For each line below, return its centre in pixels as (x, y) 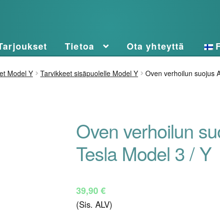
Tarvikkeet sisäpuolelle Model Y (89, 73)
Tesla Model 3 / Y (143, 153)
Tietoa (80, 46)
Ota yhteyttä (155, 46)
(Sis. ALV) (94, 204)
